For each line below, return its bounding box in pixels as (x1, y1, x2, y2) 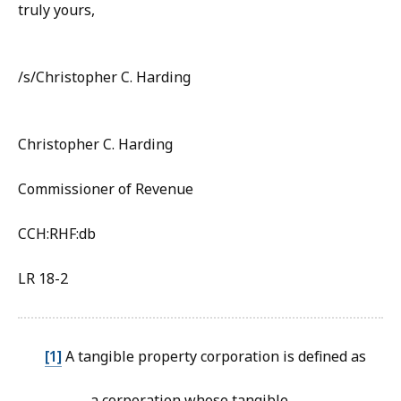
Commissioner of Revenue (18, 179, 193, 200)
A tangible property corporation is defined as (62, 346, 366, 367)
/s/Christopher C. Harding (18, 67, 191, 88)
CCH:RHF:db (18, 224, 96, 244)
